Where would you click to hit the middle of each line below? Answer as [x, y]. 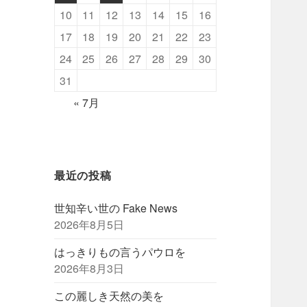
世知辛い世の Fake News [116, 208]
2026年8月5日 [89, 225]
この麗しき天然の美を [109, 296]
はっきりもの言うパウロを [120, 252]
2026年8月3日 [89, 269]
